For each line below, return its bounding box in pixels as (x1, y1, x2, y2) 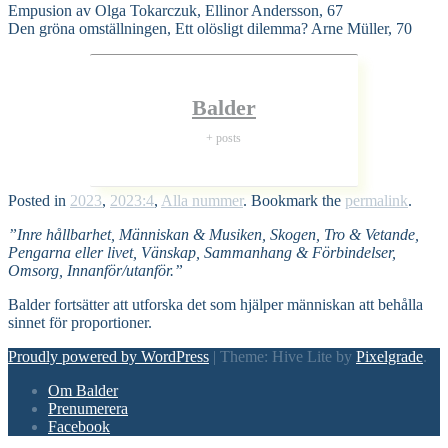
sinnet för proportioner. (8, 314, 152, 332)
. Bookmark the (243, 192, 345, 210)
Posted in (8, 192, 70, 210)
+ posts (206, 131, 242, 146)
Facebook (48, 418, 110, 436)
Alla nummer (161, 192, 243, 210)
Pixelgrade (356, 348, 423, 366)
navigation (7, 397, 68, 413)
